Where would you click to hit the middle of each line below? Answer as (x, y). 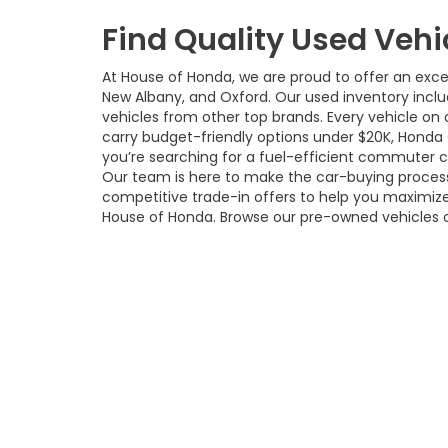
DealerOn (404, 405)
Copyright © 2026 (304, 405)
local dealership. (158, 237)
